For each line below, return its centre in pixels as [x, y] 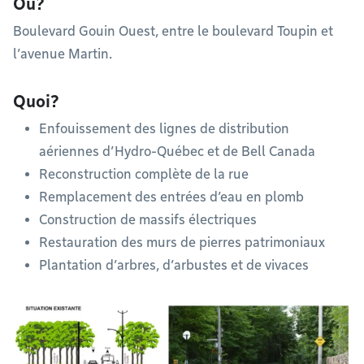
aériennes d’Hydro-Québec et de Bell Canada [179, 152]
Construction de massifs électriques [149, 220]
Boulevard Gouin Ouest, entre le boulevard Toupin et [173, 31]
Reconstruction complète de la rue [145, 174]
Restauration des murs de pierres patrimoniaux [184, 243]
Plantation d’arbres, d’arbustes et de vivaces [174, 265]
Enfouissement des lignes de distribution [164, 129]
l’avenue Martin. [63, 54]
